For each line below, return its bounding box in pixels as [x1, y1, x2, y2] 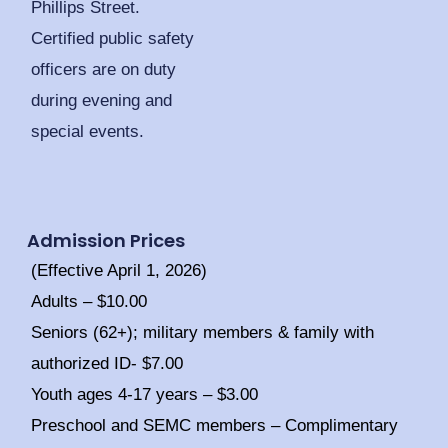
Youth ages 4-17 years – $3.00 [30, 384, 258, 404]
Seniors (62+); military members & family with [30, 322, 374, 342]
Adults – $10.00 [30, 291, 147, 311]
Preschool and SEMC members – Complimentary [30, 415, 398, 435]
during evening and [30, 91, 172, 111]
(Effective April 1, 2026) [30, 260, 207, 280]
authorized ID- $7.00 [30, 353, 183, 373]
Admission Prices [26, 227, 185, 253]
